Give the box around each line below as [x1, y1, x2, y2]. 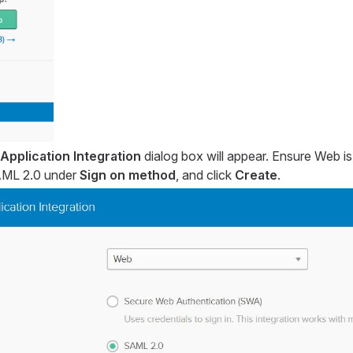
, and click [175, 167, 235, 184]
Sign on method [79, 167, 176, 184]
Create [234, 167, 277, 184]
